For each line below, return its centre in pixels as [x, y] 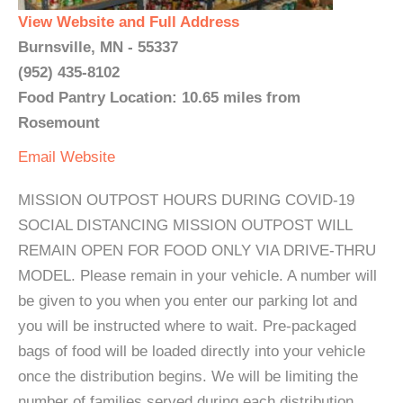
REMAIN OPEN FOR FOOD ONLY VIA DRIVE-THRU [197, 251]
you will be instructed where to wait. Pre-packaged [187, 326]
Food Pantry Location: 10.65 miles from [159, 98]
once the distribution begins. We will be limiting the [188, 376]
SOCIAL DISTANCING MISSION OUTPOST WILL [185, 225]
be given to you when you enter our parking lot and [188, 301]
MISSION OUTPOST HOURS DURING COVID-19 [186, 200]
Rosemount [59, 123]
